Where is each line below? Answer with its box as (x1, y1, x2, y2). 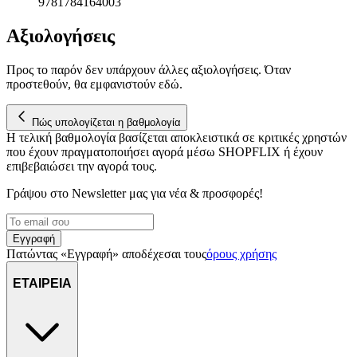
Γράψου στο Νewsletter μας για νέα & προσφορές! (6, 186, 263, 200)
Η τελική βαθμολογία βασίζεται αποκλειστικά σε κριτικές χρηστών (6, 130, 347, 144)
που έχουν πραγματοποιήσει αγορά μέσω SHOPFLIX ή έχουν (6, 144, 323, 159)
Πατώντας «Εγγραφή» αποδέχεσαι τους (6, 246, 206, 261)
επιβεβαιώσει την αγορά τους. (6, 159, 157, 173)
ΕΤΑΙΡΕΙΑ (13, 276, 72, 290)
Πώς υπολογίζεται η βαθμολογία (32, 116, 181, 128)
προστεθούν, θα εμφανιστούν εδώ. (6, 76, 182, 91)
